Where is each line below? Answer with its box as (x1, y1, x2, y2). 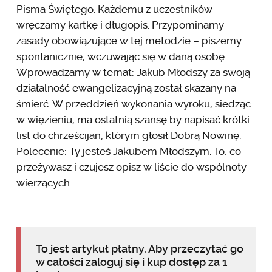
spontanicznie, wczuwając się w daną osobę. (16, 50, 226, 63)
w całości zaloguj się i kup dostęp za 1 (35, 255, 227, 268)
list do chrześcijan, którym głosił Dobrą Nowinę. (16, 129, 241, 141)
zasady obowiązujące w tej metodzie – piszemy (16, 34, 242, 47)
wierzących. (16, 176, 72, 189)
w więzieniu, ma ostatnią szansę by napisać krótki (16, 113, 250, 126)
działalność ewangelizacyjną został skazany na (16, 81, 236, 94)
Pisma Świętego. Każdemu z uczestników (16, 2, 212, 15)
